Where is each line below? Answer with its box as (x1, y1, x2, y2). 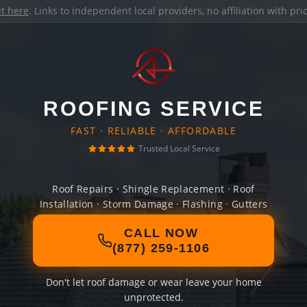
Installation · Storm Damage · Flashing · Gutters (39, 197, 268, 210)
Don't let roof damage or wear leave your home (45, 275, 262, 288)
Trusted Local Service (138, 143, 220, 154)
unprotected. (123, 291, 184, 304)
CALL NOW (123, 226, 199, 240)
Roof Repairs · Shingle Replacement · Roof (52, 182, 255, 195)
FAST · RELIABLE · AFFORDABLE (70, 124, 237, 137)
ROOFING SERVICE (42, 97, 265, 120)
